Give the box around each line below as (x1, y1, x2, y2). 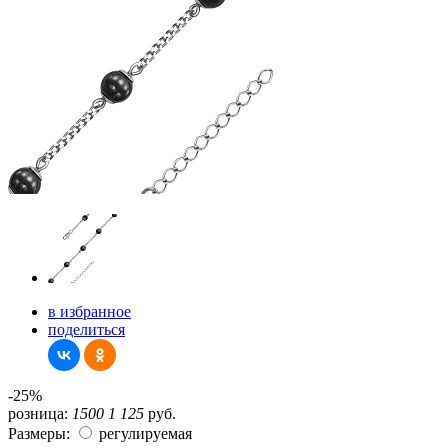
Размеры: (8, 425, 70, 442)
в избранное (48, 303, 131, 320)
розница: (8, 405, 68, 422)
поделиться (48, 321, 125, 338)
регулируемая (95, 425, 192, 442)
